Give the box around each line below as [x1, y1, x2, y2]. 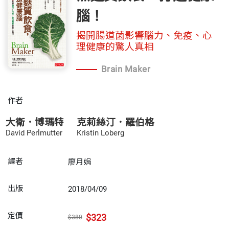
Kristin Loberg [77, 128, 125, 138]
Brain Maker [101, 64, 151, 75]
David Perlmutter [6, 128, 63, 138]
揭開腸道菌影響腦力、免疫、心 [76, 30, 213, 42]
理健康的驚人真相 [76, 41, 154, 53]
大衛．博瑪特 [6, 117, 64, 129]
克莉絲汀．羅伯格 [77, 117, 155, 129]
